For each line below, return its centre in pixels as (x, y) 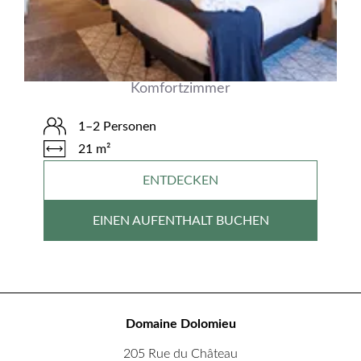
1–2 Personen (117, 126)
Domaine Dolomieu (180, 324)
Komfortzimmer (180, 88)
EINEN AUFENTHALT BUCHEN (180, 220)
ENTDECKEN (180, 180)
